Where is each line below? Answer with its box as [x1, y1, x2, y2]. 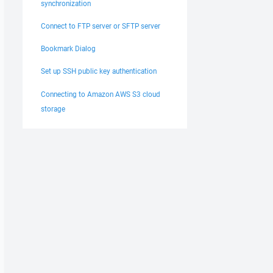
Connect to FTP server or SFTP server [41, 21, 160, 30]
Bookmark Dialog [41, 44, 96, 54]
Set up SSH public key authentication [41, 66, 157, 76]
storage [41, 104, 65, 113]
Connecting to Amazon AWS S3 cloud [41, 89, 160, 99]
